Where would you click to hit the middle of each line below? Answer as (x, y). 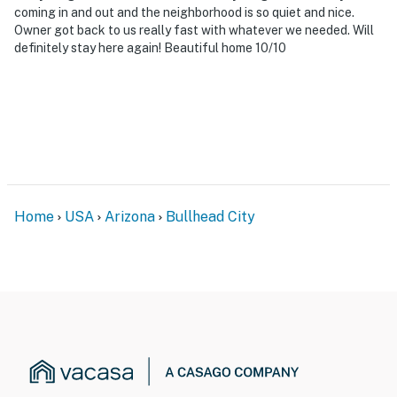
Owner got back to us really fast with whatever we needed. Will (194, 30)
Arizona (130, 216)
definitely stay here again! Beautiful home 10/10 (150, 47)
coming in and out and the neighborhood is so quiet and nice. (184, 12)
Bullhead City (210, 216)
